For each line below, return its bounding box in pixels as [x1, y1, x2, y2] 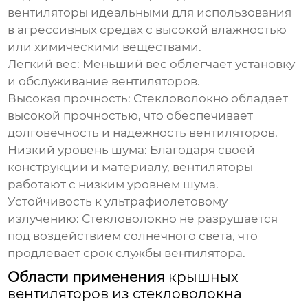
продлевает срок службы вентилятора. [8, 246, 246, 261]
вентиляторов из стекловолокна [8, 285, 243, 302]
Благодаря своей [147, 143, 256, 157]
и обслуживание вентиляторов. [8, 74, 201, 89]
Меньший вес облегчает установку [80, 57, 296, 71]
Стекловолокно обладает [131, 91, 289, 106]
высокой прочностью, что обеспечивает [8, 109, 254, 123]
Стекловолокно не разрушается [79, 212, 278, 226]
